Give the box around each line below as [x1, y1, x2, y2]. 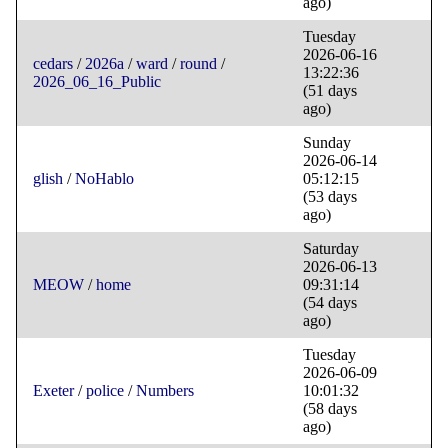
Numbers [136, 382, 194, 400]
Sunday [303, 134, 351, 152]
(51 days [303, 82, 357, 100]
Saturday [303, 240, 359, 258]
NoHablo [75, 170, 134, 188]
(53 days [303, 188, 357, 206]
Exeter [33, 382, 74, 400]
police [86, 382, 124, 400]
